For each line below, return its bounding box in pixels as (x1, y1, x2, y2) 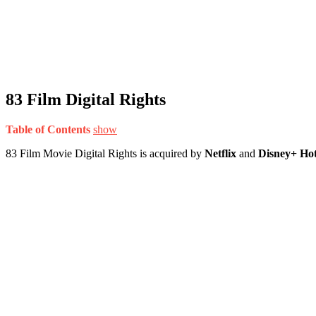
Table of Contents (6, 123, 90, 135)
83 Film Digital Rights (6, 90, 166, 109)
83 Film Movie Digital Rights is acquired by (6, 147, 205, 159)
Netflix (205, 147, 239, 159)
